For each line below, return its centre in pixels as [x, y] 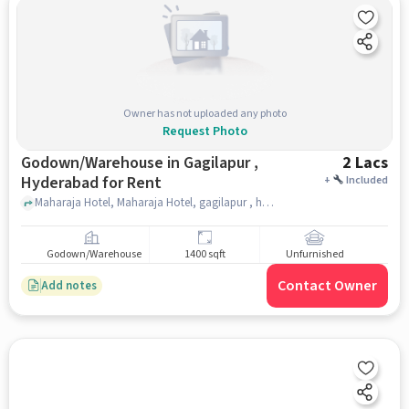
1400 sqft [204, 255]
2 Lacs [366, 163]
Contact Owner [328, 286]
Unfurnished [315, 255]
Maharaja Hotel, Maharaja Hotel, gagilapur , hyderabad [267, 202]
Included [367, 180]
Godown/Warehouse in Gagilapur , [139, 163]
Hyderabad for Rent [91, 183]
